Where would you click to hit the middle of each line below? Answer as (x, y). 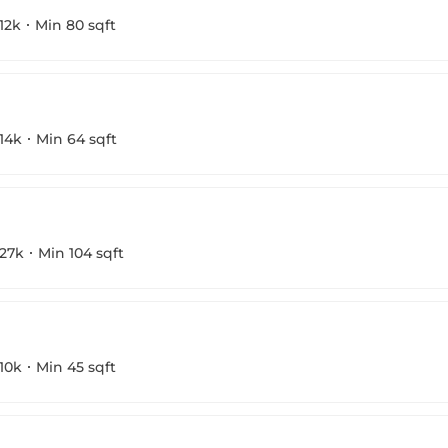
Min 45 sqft (76, 366)
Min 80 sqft (75, 24)
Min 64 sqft (76, 138)
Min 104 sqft (81, 252)
